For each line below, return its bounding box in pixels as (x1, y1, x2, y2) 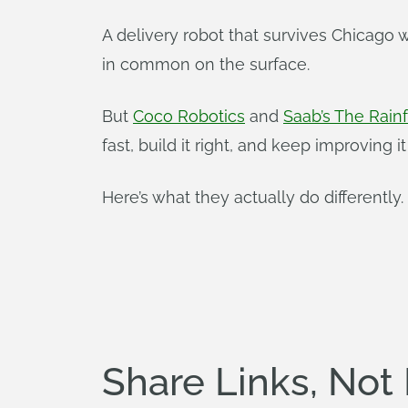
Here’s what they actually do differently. (102, 188, 403, 207)
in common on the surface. (102, 55, 310, 74)
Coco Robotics (133, 107, 245, 126)
